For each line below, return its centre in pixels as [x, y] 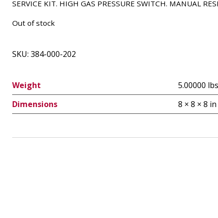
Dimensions [35, 104]
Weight [26, 85]
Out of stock [33, 23]
